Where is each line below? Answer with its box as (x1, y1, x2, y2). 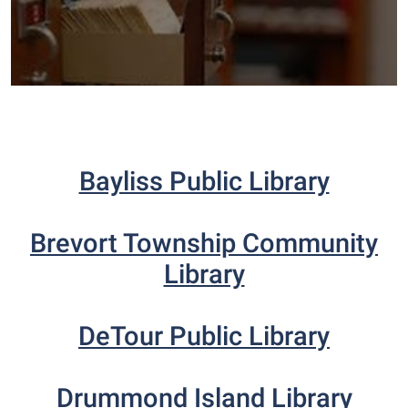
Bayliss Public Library (78, 166, 330, 197)
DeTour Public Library (78, 321, 330, 352)
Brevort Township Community (30, 228, 378, 259)
